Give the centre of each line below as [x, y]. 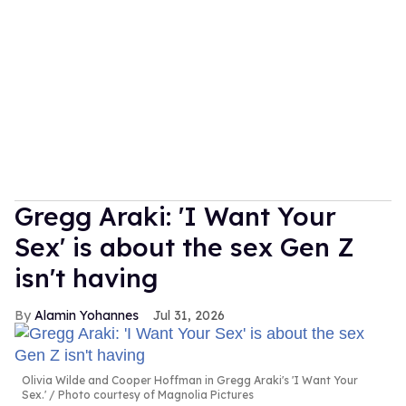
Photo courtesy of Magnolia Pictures [155, 395]
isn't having [86, 278]
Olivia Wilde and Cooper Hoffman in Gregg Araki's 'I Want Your [190, 381]
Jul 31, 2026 [189, 316]
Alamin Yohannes [87, 316]
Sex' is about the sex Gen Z [184, 247]
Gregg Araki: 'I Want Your [175, 217]
